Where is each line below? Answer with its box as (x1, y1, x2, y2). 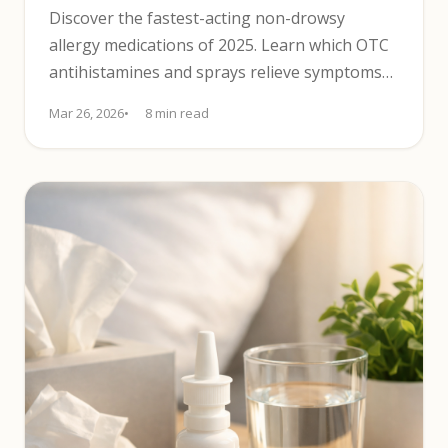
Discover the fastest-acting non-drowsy (49, 7, 345, 29)
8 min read (145, 104, 209, 122)
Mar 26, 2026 (49, 104, 124, 122)
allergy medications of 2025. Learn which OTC (49, 34, 389, 56)
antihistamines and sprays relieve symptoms (49, 61, 382, 83)
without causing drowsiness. (49, 88, 261, 110)
